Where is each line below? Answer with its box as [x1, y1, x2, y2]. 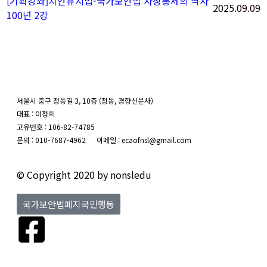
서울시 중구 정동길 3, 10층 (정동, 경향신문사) [17, 95, 153, 105]
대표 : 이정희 [17, 108, 89, 119]
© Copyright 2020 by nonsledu [17, 167, 151, 182]
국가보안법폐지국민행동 [23, 198, 114, 211]
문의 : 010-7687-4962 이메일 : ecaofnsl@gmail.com [17, 134, 191, 145]
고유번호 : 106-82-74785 [17, 121, 95, 132]
